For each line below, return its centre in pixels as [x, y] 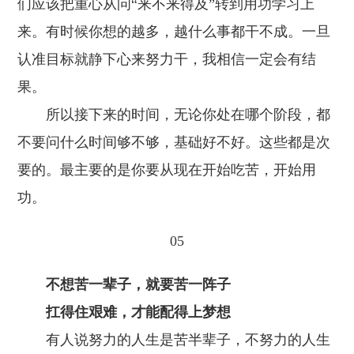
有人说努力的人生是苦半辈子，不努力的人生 [174, 340]
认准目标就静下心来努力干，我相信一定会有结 [167, 59]
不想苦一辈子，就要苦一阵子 [124, 284]
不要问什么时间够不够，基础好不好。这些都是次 [174, 142]
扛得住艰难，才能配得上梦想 [124, 312]
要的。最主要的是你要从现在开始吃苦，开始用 [167, 170]
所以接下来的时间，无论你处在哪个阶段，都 [174, 115]
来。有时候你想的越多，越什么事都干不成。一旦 [174, 32]
